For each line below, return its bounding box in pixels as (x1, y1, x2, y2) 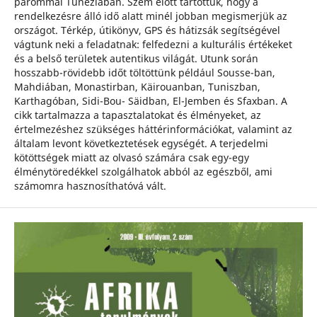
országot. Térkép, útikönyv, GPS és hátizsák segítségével (13, 23, 280, 37)
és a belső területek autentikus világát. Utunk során (13, 52, 258, 65)
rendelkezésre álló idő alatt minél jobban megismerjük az (13, 9, 287, 23)
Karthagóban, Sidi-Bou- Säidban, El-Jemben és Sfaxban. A (13, 94, 287, 108)
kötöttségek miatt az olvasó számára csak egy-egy (13, 151, 249, 164)
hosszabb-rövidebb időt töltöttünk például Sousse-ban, (13, 66, 275, 79)
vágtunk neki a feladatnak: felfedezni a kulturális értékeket (13, 38, 292, 51)
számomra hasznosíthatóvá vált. (13, 179, 166, 192)
